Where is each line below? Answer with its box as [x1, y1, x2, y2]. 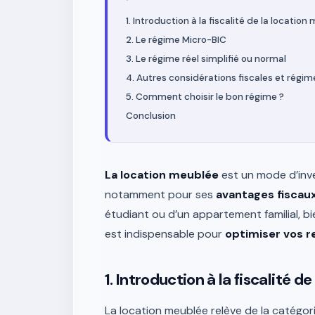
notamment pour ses [105, 187, 216, 202]
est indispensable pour [105, 226, 225, 241]
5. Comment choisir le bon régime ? [126, 91, 284, 103]
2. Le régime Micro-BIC [126, 34, 226, 46]
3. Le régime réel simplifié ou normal [126, 53, 286, 65]
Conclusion [126, 110, 176, 122]
